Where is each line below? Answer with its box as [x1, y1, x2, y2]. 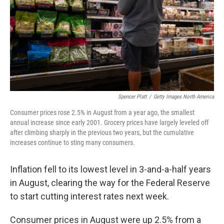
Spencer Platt [118, 93, 146, 100]
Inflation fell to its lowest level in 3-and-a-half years [10, 164, 211, 174]
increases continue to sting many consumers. [10, 138, 135, 146]
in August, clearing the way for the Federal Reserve [10, 177, 210, 188]
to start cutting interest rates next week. [10, 191, 169, 201]
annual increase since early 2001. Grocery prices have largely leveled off [10, 118, 208, 126]
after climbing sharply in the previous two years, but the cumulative [10, 128, 194, 136]
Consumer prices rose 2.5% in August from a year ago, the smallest [10, 108, 194, 116]
